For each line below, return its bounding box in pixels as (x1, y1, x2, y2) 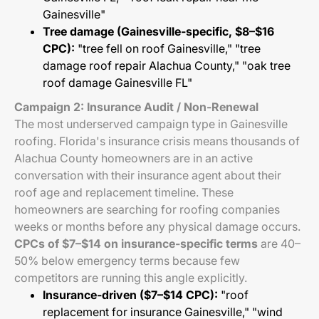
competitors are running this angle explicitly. (14, 271, 247, 285)
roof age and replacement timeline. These (14, 185, 234, 199)
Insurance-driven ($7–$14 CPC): (43, 288, 218, 302)
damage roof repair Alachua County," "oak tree (43, 58, 291, 73)
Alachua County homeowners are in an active (14, 151, 253, 165)
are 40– (258, 236, 300, 251)
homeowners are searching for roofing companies (14, 202, 280, 216)
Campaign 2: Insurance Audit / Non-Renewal (14, 100, 258, 114)
